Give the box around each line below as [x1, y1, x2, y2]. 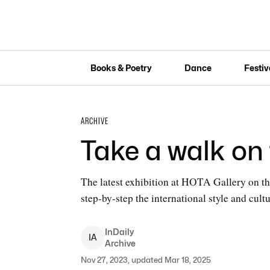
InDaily [104, 227, 134, 237]
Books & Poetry [90, 62, 152, 73]
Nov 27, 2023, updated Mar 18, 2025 [80, 255, 211, 265]
